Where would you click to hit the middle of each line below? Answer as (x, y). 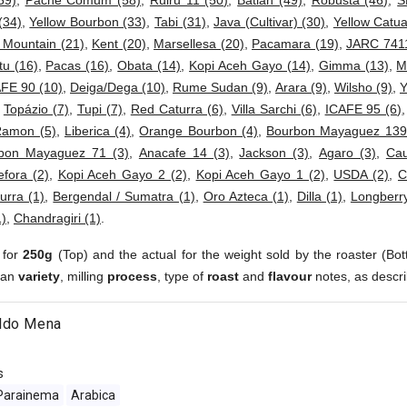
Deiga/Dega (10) (118, 87)
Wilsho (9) (363, 87)
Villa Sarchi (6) (274, 109)
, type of (182, 276)
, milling (84, 276)
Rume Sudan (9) (220, 87)
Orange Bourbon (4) (199, 131)
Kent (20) (119, 44)
